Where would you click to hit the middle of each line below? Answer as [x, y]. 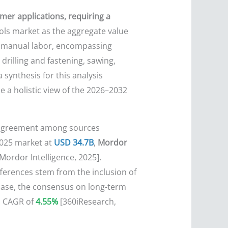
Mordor [112, 143]
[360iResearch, [87, 202]
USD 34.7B [74, 143]
